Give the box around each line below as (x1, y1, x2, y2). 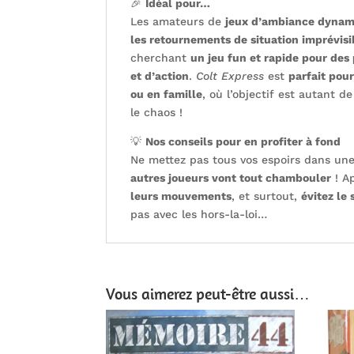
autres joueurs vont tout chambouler (130, 171, 332, 185)
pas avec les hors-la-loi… (130, 208, 268, 221)
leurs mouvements (130, 190, 232, 203)
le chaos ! (130, 106, 183, 119)
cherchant (130, 51, 191, 65)
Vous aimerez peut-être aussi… (106, 283, 311, 303)
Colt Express (196, 70, 265, 83)
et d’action (130, 70, 190, 83)
